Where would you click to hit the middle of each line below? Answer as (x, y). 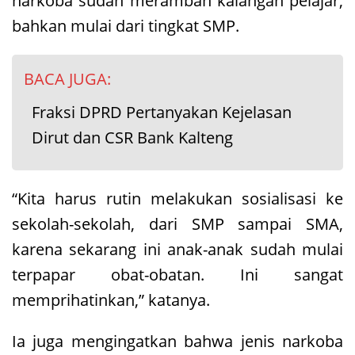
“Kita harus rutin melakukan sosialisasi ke (177, 198)
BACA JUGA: (67, 78)
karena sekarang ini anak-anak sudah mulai (177, 249)
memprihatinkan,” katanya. (111, 300)
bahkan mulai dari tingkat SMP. (126, 25)
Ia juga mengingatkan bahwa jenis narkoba (177, 341)
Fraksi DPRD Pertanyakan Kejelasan (162, 112)
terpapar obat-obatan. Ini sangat (177, 274)
